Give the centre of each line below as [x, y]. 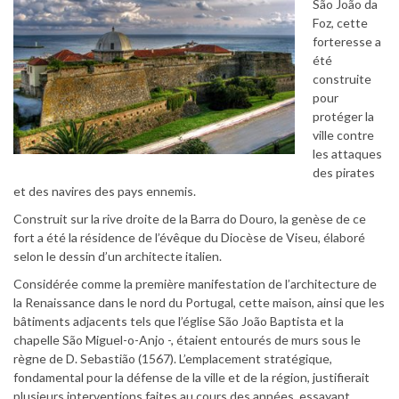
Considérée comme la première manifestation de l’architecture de [195, 283]
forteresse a [347, 41]
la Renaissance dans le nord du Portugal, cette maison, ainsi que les [199, 302]
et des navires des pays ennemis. [105, 191]
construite [342, 78]
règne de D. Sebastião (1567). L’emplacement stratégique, [173, 358]
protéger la [343, 116]
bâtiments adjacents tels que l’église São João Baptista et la [179, 321]
